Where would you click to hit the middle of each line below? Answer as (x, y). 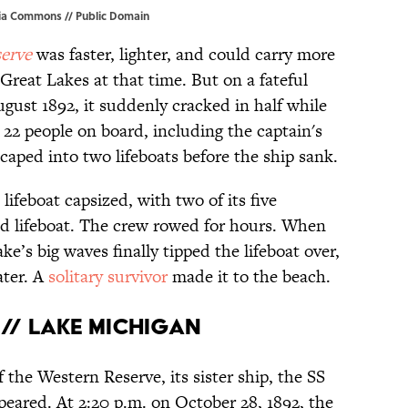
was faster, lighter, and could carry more (184, 54)
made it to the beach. (249, 276)
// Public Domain (107, 15)
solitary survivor (108, 276)
